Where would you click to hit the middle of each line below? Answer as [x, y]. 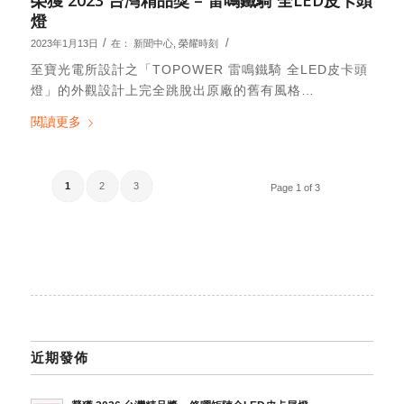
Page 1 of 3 [296, 188]
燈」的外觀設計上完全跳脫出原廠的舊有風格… [172, 91]
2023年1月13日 [64, 43]
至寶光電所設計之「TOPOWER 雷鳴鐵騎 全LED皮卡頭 [199, 70]
